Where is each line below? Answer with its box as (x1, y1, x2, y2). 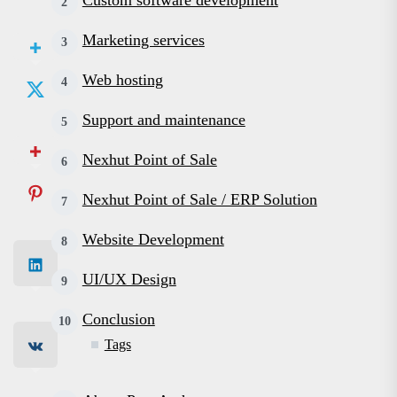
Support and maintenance (82, 111, 245, 128)
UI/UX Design (82, 270, 176, 288)
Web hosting (82, 71, 163, 89)
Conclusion (82, 310, 155, 328)
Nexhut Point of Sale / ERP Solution (82, 191, 317, 208)
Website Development (82, 230, 224, 248)
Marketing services (82, 31, 205, 49)
